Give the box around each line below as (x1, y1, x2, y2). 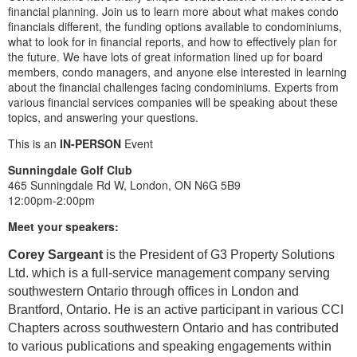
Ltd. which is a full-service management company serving (8, 266, 330, 280)
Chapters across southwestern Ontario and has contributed (8, 321, 339, 335)
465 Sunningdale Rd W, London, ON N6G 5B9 (8, 177, 241, 194)
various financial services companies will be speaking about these (8, 94, 338, 111)
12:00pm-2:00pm (8, 192, 95, 209)
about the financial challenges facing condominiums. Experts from (8, 79, 339, 96)
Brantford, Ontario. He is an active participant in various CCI (8, 303, 343, 317)
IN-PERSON (60, 135, 121, 152)
